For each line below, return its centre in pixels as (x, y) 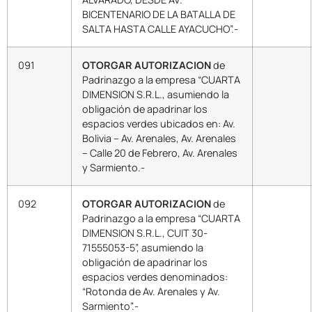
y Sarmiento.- (114, 167)
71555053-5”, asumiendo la (143, 247)
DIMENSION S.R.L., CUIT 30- (145, 233)
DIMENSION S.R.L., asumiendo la (156, 94)
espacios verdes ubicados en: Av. (159, 123)
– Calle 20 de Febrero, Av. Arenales (160, 153)
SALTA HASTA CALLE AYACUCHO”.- (160, 29)
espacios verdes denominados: (155, 276)
